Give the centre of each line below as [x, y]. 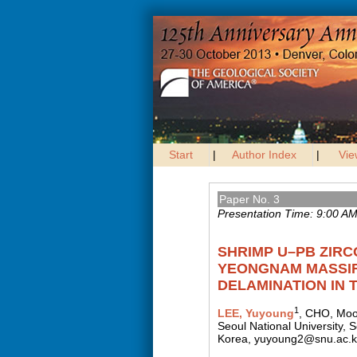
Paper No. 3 [249, 199]
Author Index [264, 155]
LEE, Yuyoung [256, 313]
